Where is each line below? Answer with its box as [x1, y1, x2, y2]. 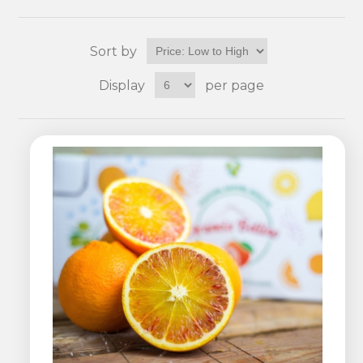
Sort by [89, 43, 137, 59]
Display [99, 77, 145, 93]
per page [205, 77, 264, 93]
